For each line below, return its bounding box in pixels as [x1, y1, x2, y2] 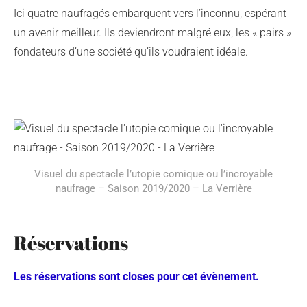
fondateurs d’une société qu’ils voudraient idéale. [14, 45, 248, 58]
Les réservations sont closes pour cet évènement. [14, 270, 259, 284]
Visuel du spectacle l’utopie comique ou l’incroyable [34, 168, 273, 180]
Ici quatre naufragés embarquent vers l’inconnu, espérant [14, 7, 286, 20]
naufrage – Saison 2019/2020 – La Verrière [55, 182, 252, 195]
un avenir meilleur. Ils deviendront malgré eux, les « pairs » [14, 26, 291, 39]
